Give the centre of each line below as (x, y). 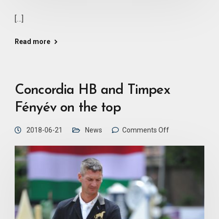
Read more (33, 42)
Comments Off (146, 130)
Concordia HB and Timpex (92, 91)
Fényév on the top (68, 108)
